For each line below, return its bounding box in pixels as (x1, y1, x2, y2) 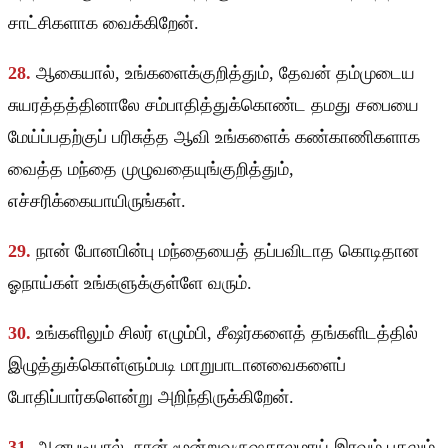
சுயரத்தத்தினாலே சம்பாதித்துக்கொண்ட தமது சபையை (8, 95, 419, 116)
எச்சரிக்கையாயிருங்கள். (8, 191, 186, 212)
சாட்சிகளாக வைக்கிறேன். (8, 13, 199, 34)
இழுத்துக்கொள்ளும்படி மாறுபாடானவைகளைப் (8, 355, 346, 376)
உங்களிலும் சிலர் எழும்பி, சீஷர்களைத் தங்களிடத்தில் (36, 323, 418, 344)
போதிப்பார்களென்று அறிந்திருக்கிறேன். (8, 387, 294, 408)
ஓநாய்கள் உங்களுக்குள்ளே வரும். (8, 273, 252, 294)
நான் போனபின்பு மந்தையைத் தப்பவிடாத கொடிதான (36, 241, 419, 262)
